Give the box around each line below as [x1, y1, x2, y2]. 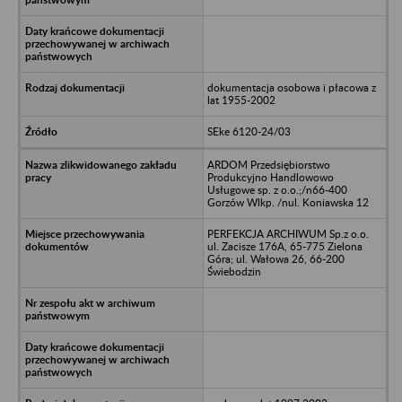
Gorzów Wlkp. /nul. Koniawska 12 [206, 195, 369, 209]
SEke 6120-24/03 [206, 124, 291, 138]
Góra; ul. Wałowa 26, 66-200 [206, 251, 345, 266]
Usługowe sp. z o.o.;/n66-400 [206, 182, 347, 197]
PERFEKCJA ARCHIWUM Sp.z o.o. [206, 226, 369, 240]
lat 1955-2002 [206, 92, 275, 107]
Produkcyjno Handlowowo [206, 170, 334, 184]
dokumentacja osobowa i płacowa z [206, 80, 376, 94]
